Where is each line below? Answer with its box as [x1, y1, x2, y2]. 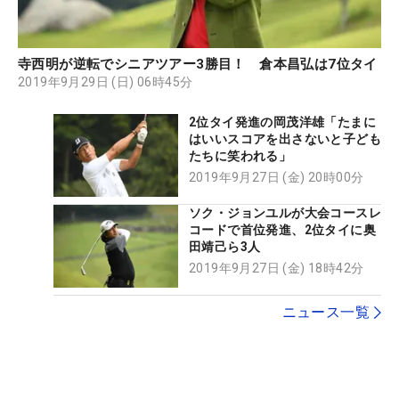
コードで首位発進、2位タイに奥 [189, 222, 376, 237]
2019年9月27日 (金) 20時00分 [189, 170, 364, 185]
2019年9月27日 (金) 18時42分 [189, 260, 364, 275]
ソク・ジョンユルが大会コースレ [189, 205, 381, 220]
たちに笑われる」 [189, 149, 292, 164]
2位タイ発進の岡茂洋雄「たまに [189, 115, 376, 130]
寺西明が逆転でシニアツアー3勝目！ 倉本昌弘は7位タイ [18, 56, 378, 73]
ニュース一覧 [281, 303, 370, 321]
